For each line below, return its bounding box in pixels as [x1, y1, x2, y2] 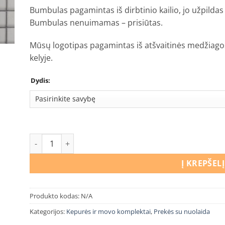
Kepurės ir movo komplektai [66, 207, 151, 216]
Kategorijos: [30, 207, 66, 216]
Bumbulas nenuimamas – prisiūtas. [30, 17, 163, 28]
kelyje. [30, 52, 53, 64]
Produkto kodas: [30, 191, 81, 201]
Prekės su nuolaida [154, 207, 210, 216]
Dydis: [31, 76, 50, 85]
